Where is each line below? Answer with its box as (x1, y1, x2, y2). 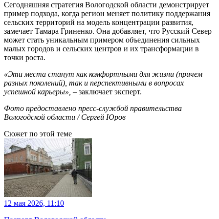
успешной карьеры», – (4, 88, 77, 96)
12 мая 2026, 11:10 (4, 199, 64, 208)
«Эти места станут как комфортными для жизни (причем (4, 70, 202, 79)
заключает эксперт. (77, 88, 142, 96)
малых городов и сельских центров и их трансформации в (4, 44, 199, 53)
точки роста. (4, 53, 45, 62)
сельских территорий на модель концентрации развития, (4, 18, 194, 27)
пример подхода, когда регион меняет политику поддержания (4, 9, 210, 18)
